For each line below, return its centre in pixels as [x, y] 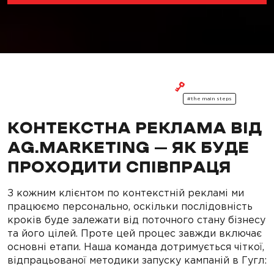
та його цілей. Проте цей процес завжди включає [135, 233]
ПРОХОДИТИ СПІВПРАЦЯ [119, 168]
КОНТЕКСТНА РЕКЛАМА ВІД [135, 129]
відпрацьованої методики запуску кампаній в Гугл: [137, 260]
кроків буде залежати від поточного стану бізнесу [136, 220]
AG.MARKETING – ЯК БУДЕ [128, 149]
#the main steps [209, 99]
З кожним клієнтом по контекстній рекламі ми [126, 193]
